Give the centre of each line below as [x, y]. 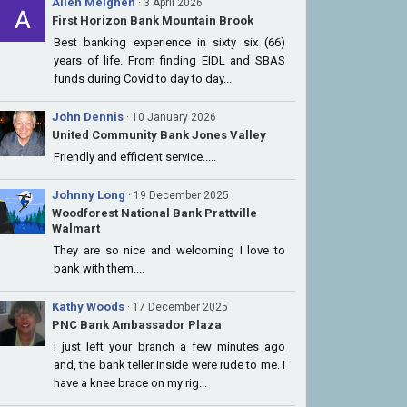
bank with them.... [99, 268]
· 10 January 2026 [171, 117]
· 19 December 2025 [179, 195]
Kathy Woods [88, 307]
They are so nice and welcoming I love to [169, 250]
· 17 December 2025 [178, 307]
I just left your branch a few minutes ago [169, 347]
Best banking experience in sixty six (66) [169, 42]
